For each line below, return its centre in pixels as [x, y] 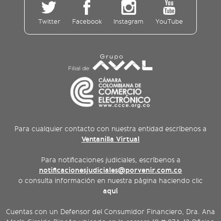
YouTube [169, 21]
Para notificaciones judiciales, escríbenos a [110, 160]
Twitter [49, 21]
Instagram [129, 21]
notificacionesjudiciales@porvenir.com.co [110, 170]
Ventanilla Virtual [110, 139]
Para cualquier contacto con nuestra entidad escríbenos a [110, 129]
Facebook [87, 21]
